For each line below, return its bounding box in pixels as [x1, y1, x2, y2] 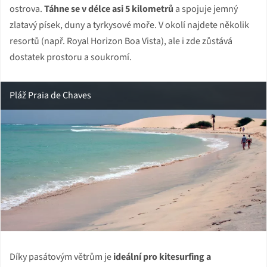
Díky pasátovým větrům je [10, 250, 113, 263]
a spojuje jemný [173, 2, 238, 15]
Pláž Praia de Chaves [10, 88, 91, 102]
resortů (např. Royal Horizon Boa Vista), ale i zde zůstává [10, 34, 232, 48]
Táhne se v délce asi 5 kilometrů [44, 2, 173, 15]
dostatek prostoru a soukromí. [10, 50, 132, 64]
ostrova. [10, 2, 44, 15]
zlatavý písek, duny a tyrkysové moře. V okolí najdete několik [10, 18, 249, 32]
